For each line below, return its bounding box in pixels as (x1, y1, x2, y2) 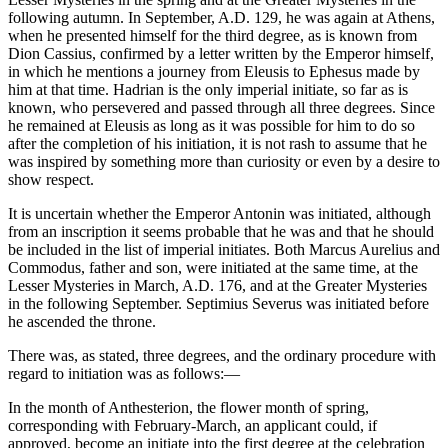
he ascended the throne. (8, 313, 156, 331)
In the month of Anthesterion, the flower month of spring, (8, 399, 369, 417)
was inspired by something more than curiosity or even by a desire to (8, 153, 440, 171)
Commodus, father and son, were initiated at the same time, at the (8, 259, 418, 277)
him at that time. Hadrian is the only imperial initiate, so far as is (8, 81, 408, 99)
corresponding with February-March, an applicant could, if (8, 417, 377, 435)
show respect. (8, 171, 94, 189)
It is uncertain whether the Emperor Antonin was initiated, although (8, 205, 431, 223)
